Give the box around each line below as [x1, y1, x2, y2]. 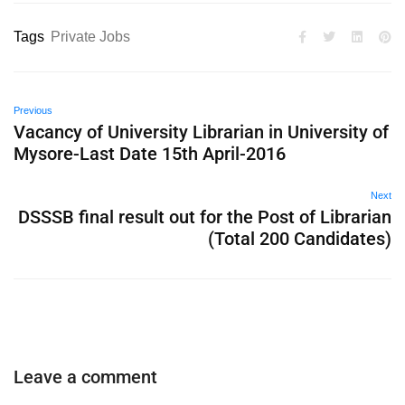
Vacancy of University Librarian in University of [14, 121, 389, 143]
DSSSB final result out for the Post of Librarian [18, 206, 391, 228]
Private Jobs [51, 29, 130, 44]
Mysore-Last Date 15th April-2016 [14, 143, 286, 165]
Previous [14, 105, 52, 116]
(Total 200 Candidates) [208, 228, 391, 250]
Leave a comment [14, 366, 157, 388]
